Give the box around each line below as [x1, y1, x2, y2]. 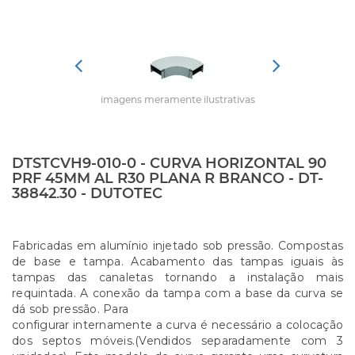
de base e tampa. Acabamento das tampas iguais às [12, 254, 343, 269]
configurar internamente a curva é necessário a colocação [12, 318, 343, 332]
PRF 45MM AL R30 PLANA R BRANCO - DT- [12, 172, 323, 186]
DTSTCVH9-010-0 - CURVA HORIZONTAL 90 [12, 157, 326, 171]
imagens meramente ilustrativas [100, 95, 255, 105]
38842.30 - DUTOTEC [12, 187, 162, 201]
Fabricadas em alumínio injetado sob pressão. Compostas [12, 239, 343, 253]
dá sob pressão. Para [12, 302, 128, 316]
